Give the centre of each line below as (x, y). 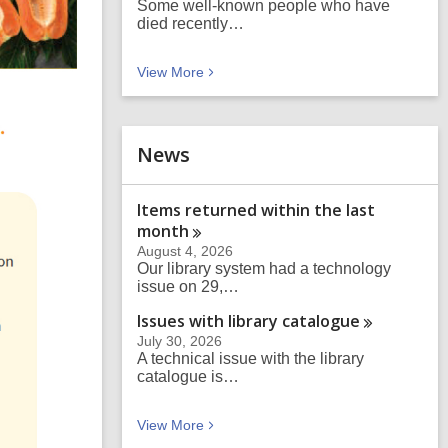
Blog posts (236, 71)
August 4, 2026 (185, 251)
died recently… (190, 23)
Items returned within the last (256, 210)
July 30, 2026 (179, 341)
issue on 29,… (188, 286)
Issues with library (209, 321)
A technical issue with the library (250, 358)
